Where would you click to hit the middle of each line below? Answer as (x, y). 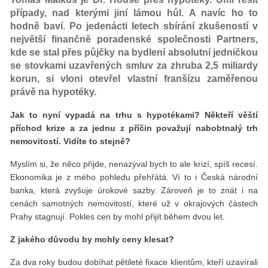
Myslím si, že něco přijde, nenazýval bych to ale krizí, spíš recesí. (134, 164)
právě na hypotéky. (53, 92)
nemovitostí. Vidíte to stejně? (70, 141)
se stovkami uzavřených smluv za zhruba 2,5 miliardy (134, 65)
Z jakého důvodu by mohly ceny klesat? (92, 239)
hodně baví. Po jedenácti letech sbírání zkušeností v (134, 26)
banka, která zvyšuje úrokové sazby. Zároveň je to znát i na (134, 190)
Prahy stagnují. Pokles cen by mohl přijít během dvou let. (118, 216)
